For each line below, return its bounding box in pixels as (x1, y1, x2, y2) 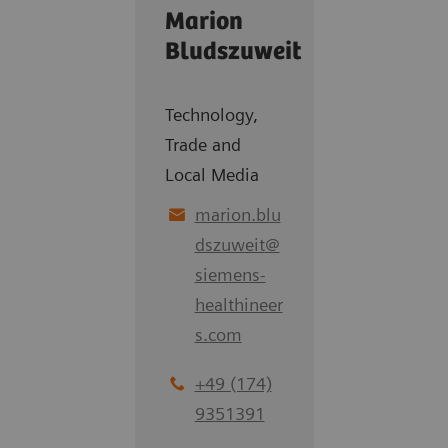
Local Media (164, 164, 259, 185)
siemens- (194, 264, 266, 285)
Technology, (164, 104, 258, 125)
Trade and (164, 134, 241, 155)
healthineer (194, 294, 283, 315)
